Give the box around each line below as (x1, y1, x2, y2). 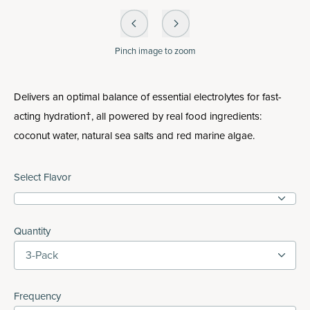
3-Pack (26, 247, 58, 263)
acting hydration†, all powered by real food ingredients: (14, 109, 262, 124)
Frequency (14, 289, 61, 304)
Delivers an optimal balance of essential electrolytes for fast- (14, 89, 282, 104)
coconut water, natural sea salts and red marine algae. (14, 128, 255, 143)
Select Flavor (14, 170, 71, 185)
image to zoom (136, 44, 196, 57)
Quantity (14, 224, 51, 239)
